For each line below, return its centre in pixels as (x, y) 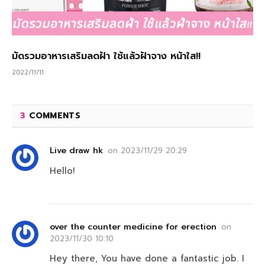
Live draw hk (76, 151)
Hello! (62, 171)
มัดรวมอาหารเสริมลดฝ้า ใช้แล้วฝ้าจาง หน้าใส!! (106, 56)
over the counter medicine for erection (133, 227)
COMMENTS (53, 116)
